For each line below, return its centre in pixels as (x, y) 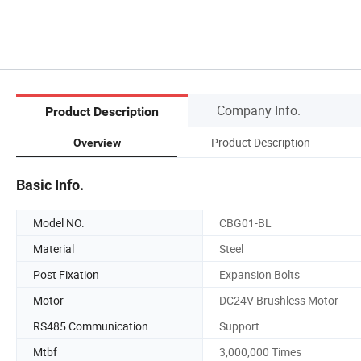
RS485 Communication (91, 326)
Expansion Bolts (259, 274)
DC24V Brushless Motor (279, 300)
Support (239, 326)
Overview (97, 142)
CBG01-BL (245, 222)
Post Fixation (66, 274)
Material (54, 248)
